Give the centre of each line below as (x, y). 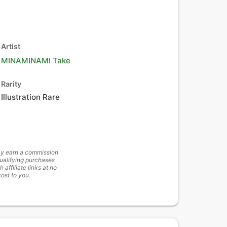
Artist (11, 46)
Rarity (11, 84)
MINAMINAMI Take (36, 61)
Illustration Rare (30, 97)
